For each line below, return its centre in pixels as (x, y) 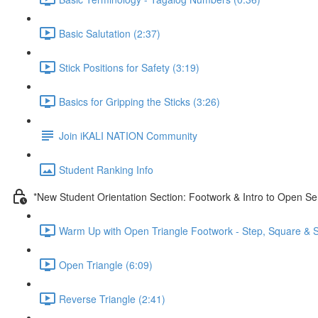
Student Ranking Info (106, 169)
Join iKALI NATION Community (128, 135)
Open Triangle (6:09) (106, 264)
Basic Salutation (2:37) (110, 33)
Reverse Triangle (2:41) (112, 298)
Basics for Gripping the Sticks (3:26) (139, 101)
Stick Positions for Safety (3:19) (129, 67)
